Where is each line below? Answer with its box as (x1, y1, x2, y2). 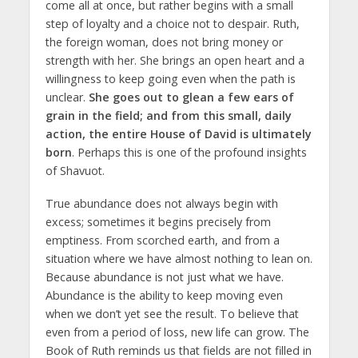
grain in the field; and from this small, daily (45, 107, 292, 123)
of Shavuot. (45, 162, 105, 178)
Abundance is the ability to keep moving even (45, 287, 283, 303)
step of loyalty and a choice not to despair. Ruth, (45, 15, 300, 31)
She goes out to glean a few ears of (88, 89, 294, 105)
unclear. (45, 89, 89, 105)
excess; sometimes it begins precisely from (45, 213, 271, 229)
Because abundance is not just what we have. (45, 268, 284, 284)
